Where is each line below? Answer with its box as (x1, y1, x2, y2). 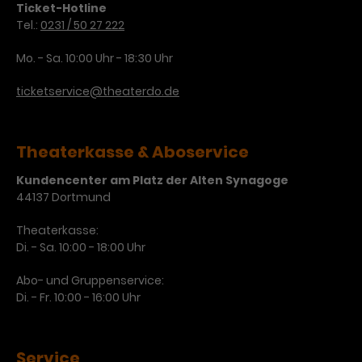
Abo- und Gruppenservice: (16, 272, 164, 289)
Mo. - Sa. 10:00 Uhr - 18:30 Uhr (16, 50, 173, 67)
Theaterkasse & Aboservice (16, 141, 249, 164)
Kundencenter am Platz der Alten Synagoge (16, 172, 288, 189)
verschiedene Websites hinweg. (112, 11, 293, 27)
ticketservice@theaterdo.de (16, 83, 179, 100)
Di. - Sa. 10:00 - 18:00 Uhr (16, 239, 145, 256)
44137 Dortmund (16, 189, 111, 206)
